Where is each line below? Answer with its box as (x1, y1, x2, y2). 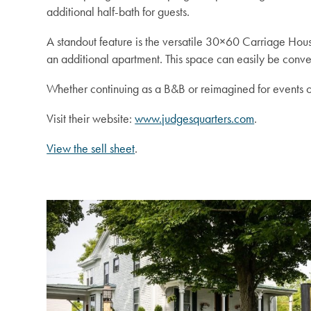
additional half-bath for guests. (47, 3, 193, 20)
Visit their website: (47, 110, 135, 127)
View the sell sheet (47, 140, 135, 157)
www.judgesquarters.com (135, 110, 255, 127)
